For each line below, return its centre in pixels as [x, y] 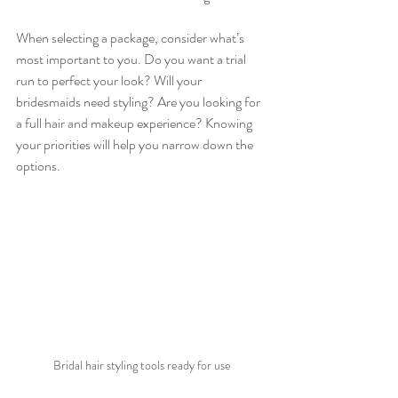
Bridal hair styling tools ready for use [142, 365]
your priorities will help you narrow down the [136, 144]
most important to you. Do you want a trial [132, 59]
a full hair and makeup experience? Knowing [135, 123]
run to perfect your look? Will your [110, 80]
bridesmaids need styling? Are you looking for [139, 102]
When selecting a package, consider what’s [131, 38]
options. [38, 166]
